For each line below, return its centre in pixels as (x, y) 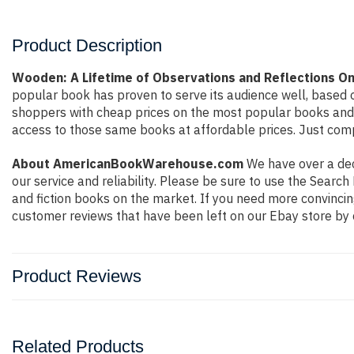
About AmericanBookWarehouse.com (128, 164)
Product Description (87, 45)
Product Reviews (77, 276)
